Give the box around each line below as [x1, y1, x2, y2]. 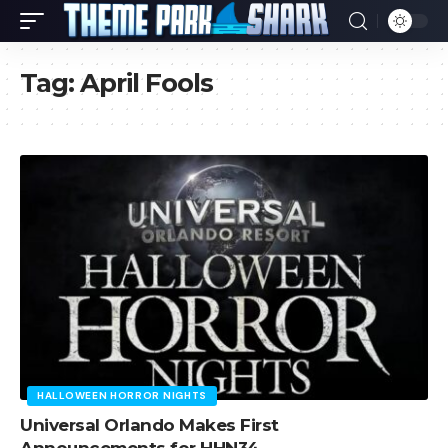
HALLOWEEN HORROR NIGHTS [37, 388, 208, 402]
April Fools [80, 67, 213, 99]
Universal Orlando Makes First [20, 414, 279, 435]
